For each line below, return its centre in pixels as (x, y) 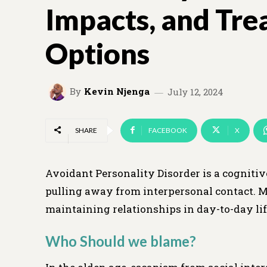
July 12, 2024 (195, 91)
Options (97, 54)
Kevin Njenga (117, 91)
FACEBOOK (168, 130)
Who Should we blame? (121, 241)
